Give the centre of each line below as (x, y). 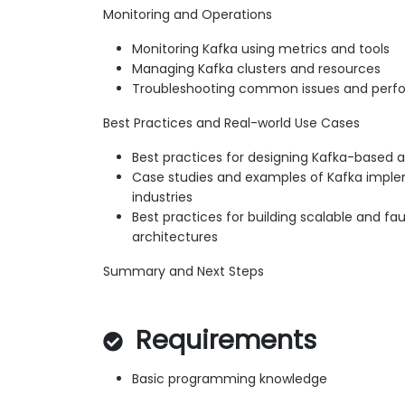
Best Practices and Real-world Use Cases (231, 123)
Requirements (222, 340)
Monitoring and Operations (188, 15)
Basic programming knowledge (230, 379)
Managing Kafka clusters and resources (256, 69)
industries (162, 198)
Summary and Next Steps (184, 272)
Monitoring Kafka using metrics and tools (261, 49)
